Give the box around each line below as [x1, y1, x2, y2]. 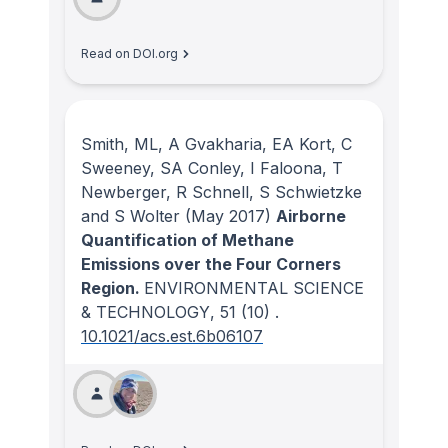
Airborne [276, 205, 346, 226]
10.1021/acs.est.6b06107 [81, 325, 263, 346]
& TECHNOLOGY [81, 301, 210, 322]
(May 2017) [180, 205, 271, 226]
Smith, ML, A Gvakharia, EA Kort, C [81, 133, 352, 154]
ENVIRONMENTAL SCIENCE [144, 277, 364, 298]
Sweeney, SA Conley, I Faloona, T [81, 157, 343, 178]
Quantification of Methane [81, 229, 294, 250]
